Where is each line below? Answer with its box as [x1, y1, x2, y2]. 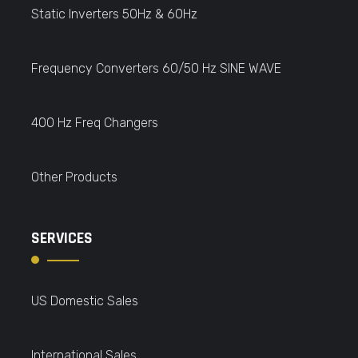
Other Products [31, 169, 117, 185]
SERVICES [31, 228, 93, 249]
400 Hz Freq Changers [31, 115, 158, 130]
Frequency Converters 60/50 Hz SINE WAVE [31, 61, 281, 76]
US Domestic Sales [31, 293, 138, 308]
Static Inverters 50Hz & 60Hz [31, 6, 197, 22]
